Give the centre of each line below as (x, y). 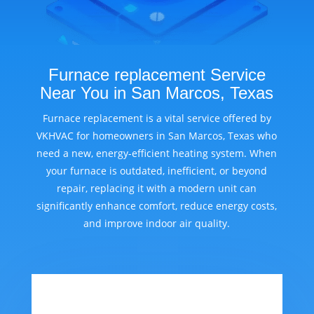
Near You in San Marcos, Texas (157, 93)
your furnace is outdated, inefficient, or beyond (157, 171)
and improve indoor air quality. (157, 224)
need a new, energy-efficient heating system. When (157, 153)
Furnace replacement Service (157, 75)
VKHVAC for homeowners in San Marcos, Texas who (157, 136)
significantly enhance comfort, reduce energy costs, (157, 206)
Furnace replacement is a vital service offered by (157, 118)
